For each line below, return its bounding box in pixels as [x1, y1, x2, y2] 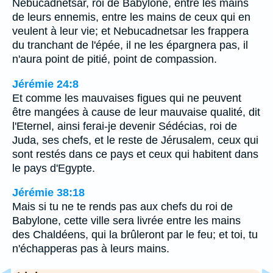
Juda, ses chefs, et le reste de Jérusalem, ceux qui [12, 133, 258, 146]
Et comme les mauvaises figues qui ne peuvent [12, 91, 241, 104]
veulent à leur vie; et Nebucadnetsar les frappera [12, 24, 249, 37]
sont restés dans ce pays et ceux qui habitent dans [12, 147, 258, 160]
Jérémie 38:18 [12, 186, 85, 199]
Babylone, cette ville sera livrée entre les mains [12, 214, 241, 227]
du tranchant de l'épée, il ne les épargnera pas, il [12, 38, 248, 51]
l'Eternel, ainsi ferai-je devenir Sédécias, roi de [12, 119, 237, 132]
